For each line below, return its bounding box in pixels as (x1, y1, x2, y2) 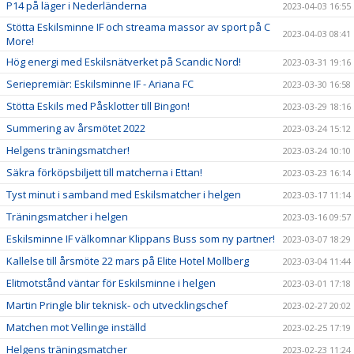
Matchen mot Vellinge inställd (6, 320, 146, 334)
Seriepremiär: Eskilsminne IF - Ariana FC (6, 77, 194, 91)
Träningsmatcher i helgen (6, 209, 128, 224)
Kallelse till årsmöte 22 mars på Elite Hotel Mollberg (6, 254, 249, 268)
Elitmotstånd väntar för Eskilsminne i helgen (6, 276, 216, 290)
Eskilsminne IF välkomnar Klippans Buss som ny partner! (6, 232, 275, 246)
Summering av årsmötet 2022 (6, 121, 145, 135)
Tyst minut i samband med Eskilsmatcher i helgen (6, 187, 241, 201)
